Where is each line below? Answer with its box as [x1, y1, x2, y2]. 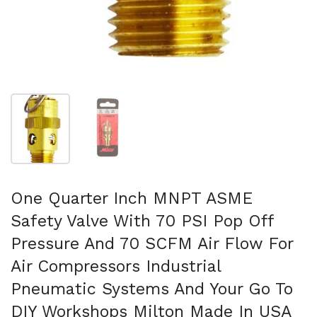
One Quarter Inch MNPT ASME [11, 188, 253, 208]
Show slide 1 [40, 96, 100, 108]
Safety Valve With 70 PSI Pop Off [11, 211, 274, 231]
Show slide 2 [106, 96, 168, 108]
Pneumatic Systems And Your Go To [11, 279, 293, 299]
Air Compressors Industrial [11, 256, 221, 276]
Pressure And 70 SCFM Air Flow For [11, 234, 293, 253]
